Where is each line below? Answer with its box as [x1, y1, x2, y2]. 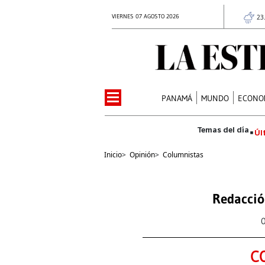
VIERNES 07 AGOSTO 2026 [112, 12, 179, 20]
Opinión [130, 149, 155, 160]
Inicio [104, 149, 122, 160]
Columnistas [163, 149, 203, 160]
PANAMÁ [161, 92, 193, 104]
